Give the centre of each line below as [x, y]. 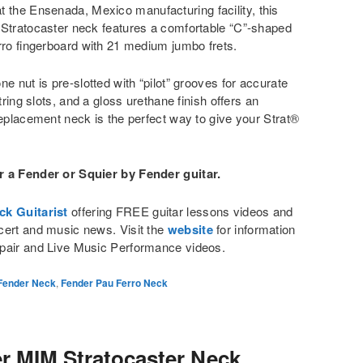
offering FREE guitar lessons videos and [180, 211]
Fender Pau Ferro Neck [114, 283]
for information [254, 228]
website [190, 229]
